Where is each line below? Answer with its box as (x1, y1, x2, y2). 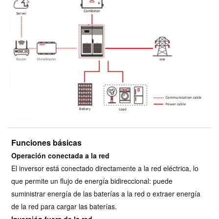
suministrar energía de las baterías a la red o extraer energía (11, 188, 201, 198)
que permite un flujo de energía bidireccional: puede (11, 175, 173, 186)
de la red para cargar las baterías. (11, 201, 117, 211)
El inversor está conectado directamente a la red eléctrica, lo (11, 163, 199, 173)
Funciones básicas (11, 136, 82, 148)
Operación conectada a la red (11, 150, 110, 160)
